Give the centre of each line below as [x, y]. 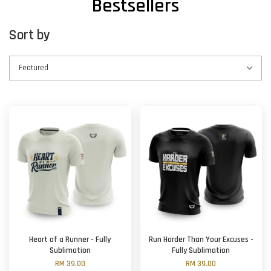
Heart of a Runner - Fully [70, 240]
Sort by [30, 36]
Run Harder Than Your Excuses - [201, 240]
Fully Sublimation [201, 251]
